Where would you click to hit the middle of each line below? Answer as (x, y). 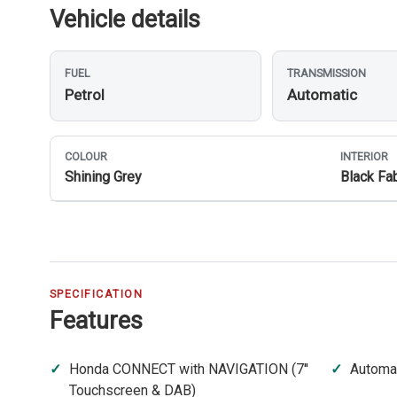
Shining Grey (103, 177)
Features (96, 320)
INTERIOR (364, 156)
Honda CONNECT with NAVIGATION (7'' (188, 370)
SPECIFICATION (97, 293)
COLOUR (86, 156)
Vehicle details (125, 20)
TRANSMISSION (327, 74)
